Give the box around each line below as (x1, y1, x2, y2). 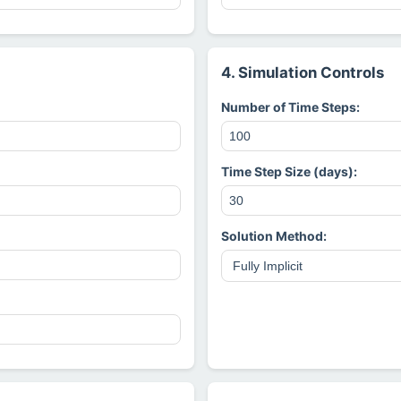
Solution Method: (220, 228, 327, 243)
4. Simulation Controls (220, 64, 384, 81)
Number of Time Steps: (220, 99, 360, 115)
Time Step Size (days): (220, 164, 357, 179)
